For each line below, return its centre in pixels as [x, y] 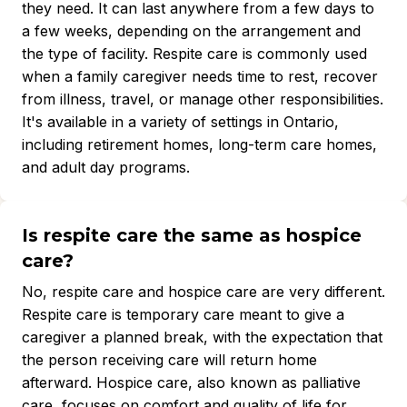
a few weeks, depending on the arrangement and [191, 31]
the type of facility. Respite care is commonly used [194, 54]
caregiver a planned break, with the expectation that [202, 337]
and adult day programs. [106, 167]
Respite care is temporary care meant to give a [183, 314]
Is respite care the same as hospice [192, 235]
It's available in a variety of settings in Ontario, [180, 122]
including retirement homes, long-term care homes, [199, 144]
